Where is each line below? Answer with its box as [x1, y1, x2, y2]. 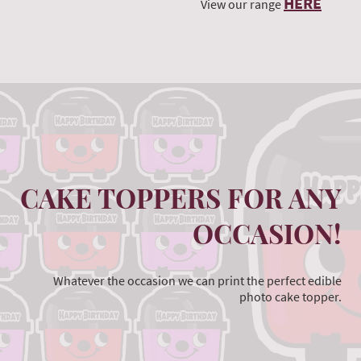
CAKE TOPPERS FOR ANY [20, 179, 342, 215]
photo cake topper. [239, 288, 342, 305]
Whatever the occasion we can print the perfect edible [53, 272, 342, 289]
